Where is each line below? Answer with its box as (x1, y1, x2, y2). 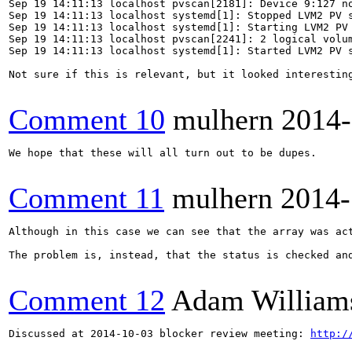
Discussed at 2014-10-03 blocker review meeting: (9, 328, 310, 339)
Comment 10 (9, 103, 165, 136)
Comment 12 (9, 284, 165, 317)
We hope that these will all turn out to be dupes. (9, 147, 317, 159)
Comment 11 (9, 181, 164, 214)
